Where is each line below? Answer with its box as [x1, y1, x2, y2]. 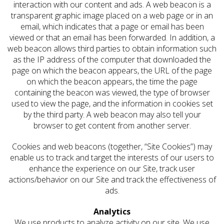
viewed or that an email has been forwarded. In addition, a [9, 32, 215, 43]
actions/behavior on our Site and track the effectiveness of [8, 174, 216, 185]
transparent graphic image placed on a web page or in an [11, 10, 213, 21]
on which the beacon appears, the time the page [26, 76, 197, 87]
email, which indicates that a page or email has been [20, 21, 204, 32]
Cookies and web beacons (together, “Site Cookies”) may [12, 141, 212, 152]
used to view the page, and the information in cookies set [11, 98, 213, 109]
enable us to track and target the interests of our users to [10, 152, 214, 163]
